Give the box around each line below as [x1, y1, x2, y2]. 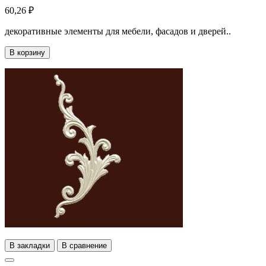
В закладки [9, 240, 50, 250]
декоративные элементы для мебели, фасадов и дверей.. [5, 26, 231, 36]
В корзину [9, 47, 45, 57]
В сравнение [62, 240, 107, 250]
